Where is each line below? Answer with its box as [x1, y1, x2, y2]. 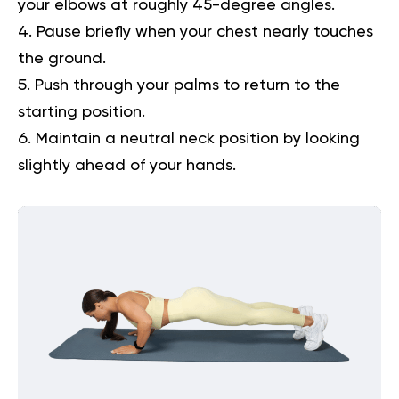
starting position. [18, 103, 145, 120]
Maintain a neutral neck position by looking [36, 130, 360, 147]
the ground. [18, 50, 106, 67]
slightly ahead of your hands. [18, 157, 236, 174]
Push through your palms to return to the [35, 77, 340, 94]
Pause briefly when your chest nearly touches [37, 23, 373, 40]
